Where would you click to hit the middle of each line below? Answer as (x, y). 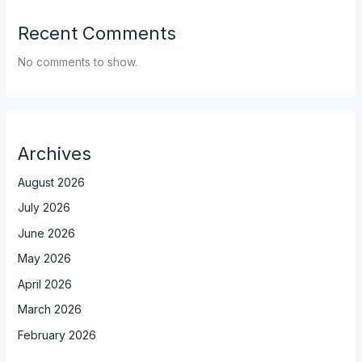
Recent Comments (97, 33)
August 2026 (51, 182)
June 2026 (46, 233)
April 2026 (44, 284)
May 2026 (44, 259)
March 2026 (49, 309)
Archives (54, 153)
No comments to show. (77, 61)
